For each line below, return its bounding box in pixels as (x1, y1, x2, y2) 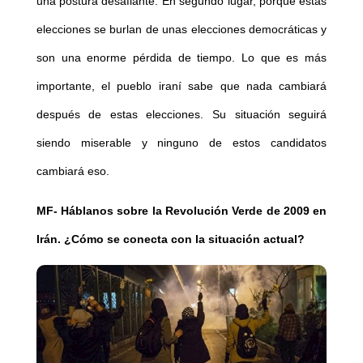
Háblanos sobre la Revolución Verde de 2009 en (57, 204, 327, 218)
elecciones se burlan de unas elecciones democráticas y (36, 23, 327, 36)
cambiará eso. (36, 164, 109, 178)
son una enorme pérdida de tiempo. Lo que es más (36, 51, 327, 65)
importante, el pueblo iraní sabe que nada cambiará (36, 79, 327, 93)
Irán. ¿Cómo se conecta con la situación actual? (36, 233, 305, 246)
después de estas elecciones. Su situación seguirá (36, 108, 327, 122)
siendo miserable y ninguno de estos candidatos (36, 136, 327, 150)
